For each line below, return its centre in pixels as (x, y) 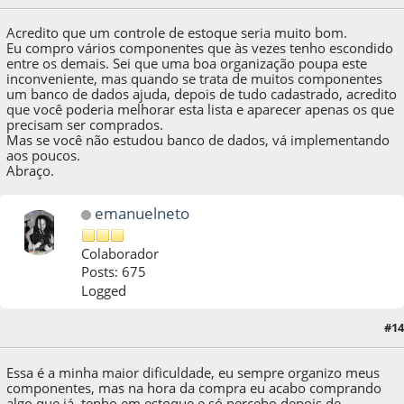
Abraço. (31, 171)
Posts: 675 (114, 272)
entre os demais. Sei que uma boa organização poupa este (187, 64)
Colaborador (120, 253)
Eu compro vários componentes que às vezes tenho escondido (200, 48)
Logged (104, 290)
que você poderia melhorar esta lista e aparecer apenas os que (201, 110)
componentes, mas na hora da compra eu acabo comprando (194, 387)
